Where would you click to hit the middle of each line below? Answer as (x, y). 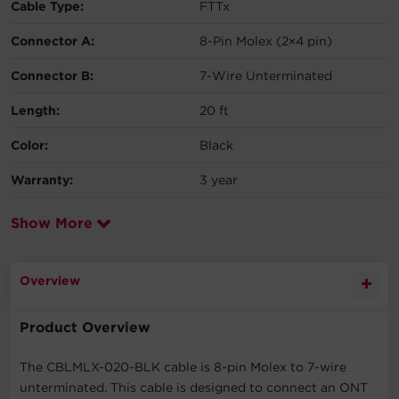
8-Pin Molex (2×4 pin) (266, 41)
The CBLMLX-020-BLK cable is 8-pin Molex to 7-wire (183, 366)
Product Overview (85, 327)
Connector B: (52, 75)
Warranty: (42, 179)
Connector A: (53, 41)
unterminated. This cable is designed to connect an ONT (194, 387)
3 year (219, 179)
